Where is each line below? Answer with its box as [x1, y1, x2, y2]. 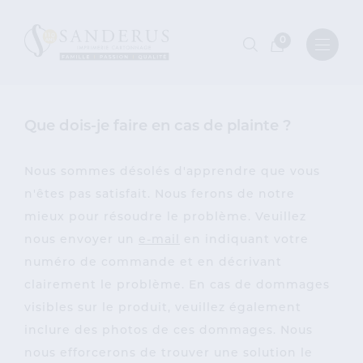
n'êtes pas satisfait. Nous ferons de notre [24, 189, 295, 201]
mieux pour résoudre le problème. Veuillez [24, 211, 306, 224]
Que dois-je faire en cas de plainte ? [24, 119, 292, 135]
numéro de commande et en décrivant [24, 257, 282, 269]
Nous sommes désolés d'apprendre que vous [24, 166, 320, 178]
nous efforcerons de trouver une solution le [24, 348, 313, 360]
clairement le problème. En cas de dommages [24, 280, 330, 292]
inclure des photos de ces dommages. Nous [24, 325, 313, 337]
